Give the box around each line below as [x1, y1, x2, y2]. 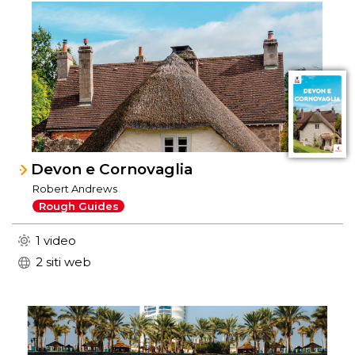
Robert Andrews [32, 181, 118, 195]
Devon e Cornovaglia [31, 159, 193, 178]
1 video [36, 232, 76, 248]
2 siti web [36, 254, 91, 270]
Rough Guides [38, 200, 119, 213]
